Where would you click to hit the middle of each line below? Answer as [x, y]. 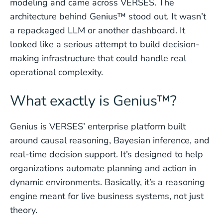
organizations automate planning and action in [103, 168]
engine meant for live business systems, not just [107, 196]
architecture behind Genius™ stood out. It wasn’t [108, 16]
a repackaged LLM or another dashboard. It [98, 30]
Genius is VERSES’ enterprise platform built [98, 126]
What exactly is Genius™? [93, 101]
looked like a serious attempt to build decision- [105, 44]
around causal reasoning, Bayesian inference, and [110, 140]
